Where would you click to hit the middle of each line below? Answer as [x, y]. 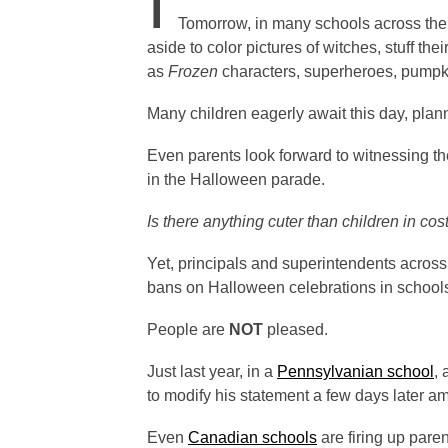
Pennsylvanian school [355, 371]
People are [188, 329]
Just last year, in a [212, 371]
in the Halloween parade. [236, 179]
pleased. [297, 329]
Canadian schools [252, 437]
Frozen [193, 71]
